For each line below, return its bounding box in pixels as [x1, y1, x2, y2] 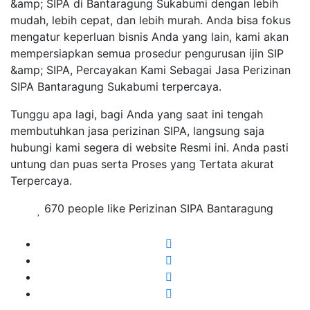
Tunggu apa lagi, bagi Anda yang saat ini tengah [10, 107, 263, 122]
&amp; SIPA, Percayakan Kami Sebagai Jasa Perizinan [10, 63, 291, 77]
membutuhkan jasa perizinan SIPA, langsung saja [10, 124, 264, 138]
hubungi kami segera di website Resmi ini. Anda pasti [10, 140, 289, 155]
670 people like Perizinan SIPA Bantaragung [40, 201, 273, 216]
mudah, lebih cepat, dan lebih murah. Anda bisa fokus [10, 13, 291, 28]
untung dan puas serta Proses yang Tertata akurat [10, 157, 274, 172]
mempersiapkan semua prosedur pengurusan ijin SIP [10, 46, 284, 61]
